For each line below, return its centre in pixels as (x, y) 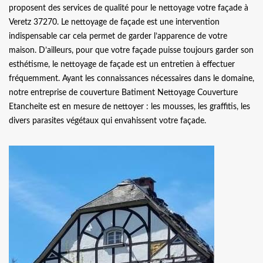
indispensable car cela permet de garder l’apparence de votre (118, 36)
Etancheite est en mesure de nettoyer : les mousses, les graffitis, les (129, 107)
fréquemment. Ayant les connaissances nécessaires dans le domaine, (131, 79)
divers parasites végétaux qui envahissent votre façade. (107, 121)
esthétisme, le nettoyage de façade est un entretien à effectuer (122, 65)
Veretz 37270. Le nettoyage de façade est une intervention (114, 22)
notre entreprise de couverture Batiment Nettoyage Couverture (123, 93)
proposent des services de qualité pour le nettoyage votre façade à (129, 8)
